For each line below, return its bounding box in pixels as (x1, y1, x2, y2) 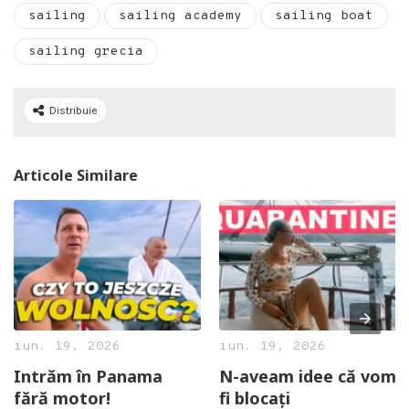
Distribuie (49, 103, 98, 117)
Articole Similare (14, 164, 138, 185)
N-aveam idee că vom (219, 365, 396, 388)
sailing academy (119, 7, 242, 24)
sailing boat (275, 7, 373, 24)
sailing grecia (28, 43, 143, 59)
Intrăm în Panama (14, 365, 163, 388)
